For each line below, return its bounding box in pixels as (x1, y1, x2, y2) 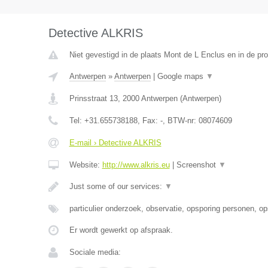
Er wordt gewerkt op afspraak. (69, 226, 173, 234)
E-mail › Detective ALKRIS (69, 138, 162, 147)
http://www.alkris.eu (102, 160, 170, 169)
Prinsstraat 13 (69, 94, 118, 103)
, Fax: (137, 116, 160, 125)
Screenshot (176, 160, 218, 169)
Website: (69, 160, 102, 169)
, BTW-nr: (162, 116, 199, 125)
